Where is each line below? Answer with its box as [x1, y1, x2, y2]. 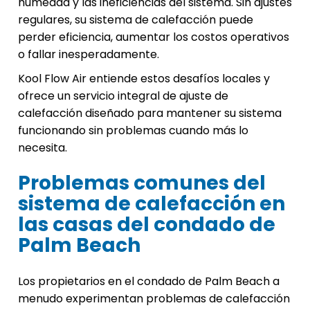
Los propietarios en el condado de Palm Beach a [18, 273, 280, 290]
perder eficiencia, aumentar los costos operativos [18, 29, 289, 46]
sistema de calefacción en [18, 190, 285, 218]
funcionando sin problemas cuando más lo [18, 122, 248, 139]
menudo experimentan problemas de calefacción [18, 291, 290, 307]
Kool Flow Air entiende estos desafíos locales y [18, 71, 270, 87]
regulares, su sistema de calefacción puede [18, 12, 253, 28]
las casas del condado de [18, 211, 275, 239]
